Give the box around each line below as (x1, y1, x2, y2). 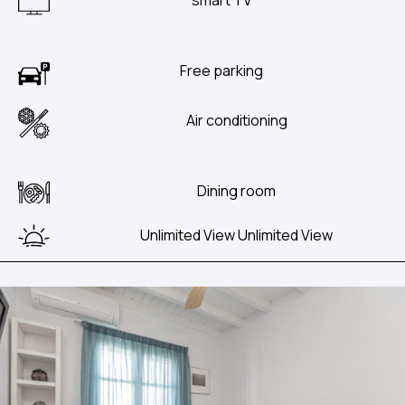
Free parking (180, 60, 264, 80)
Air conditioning (185, 109, 287, 130)
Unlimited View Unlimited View (140, 224, 334, 245)
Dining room (197, 180, 277, 201)
